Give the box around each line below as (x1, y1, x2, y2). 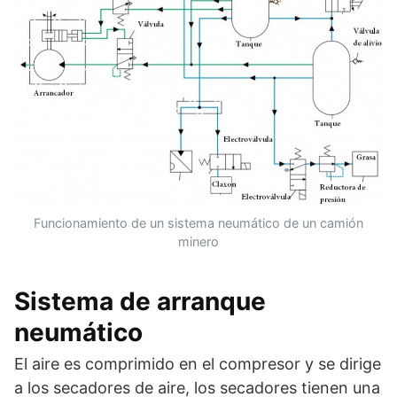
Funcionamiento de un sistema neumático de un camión (34, 214, 363, 230)
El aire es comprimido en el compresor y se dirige (14, 354, 381, 373)
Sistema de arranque (14, 285, 266, 316)
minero (178, 233, 219, 249)
